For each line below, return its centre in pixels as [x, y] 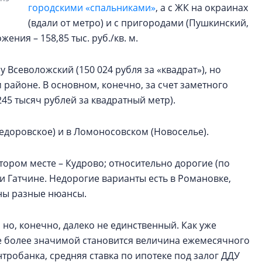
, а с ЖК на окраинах [202, 8]
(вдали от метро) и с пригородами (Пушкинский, [138, 23]
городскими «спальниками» [92, 8]
